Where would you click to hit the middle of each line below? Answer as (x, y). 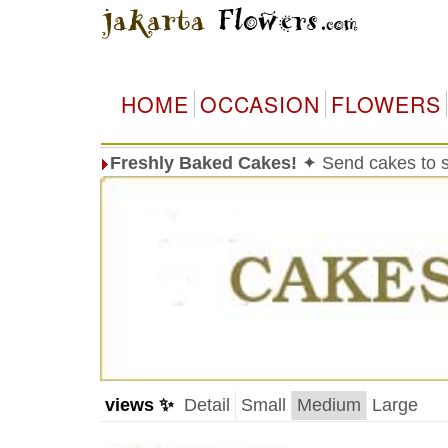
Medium (328, 405)
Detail (206, 405)
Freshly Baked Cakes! (203, 163)
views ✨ (139, 405)
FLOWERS (385, 104)
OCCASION (259, 104)
